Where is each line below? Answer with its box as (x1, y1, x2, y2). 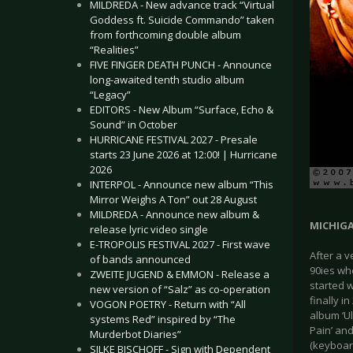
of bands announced (90, 252, 191, 266)
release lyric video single (90, 222, 208, 236)
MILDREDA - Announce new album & (90, 207, 259, 221)
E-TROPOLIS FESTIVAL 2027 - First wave (90, 237, 270, 251)
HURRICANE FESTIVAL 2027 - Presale (90, 132, 258, 147)
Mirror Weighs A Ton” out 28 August (90, 192, 257, 206)
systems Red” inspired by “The (90, 312, 236, 326)
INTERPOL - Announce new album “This (90, 177, 273, 191)
